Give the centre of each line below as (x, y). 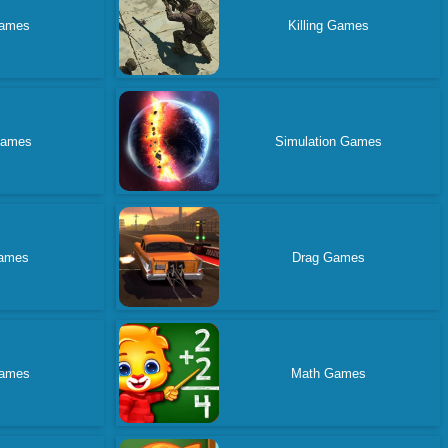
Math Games (328, 373)
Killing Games (328, 25)
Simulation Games (328, 141)
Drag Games (328, 257)
